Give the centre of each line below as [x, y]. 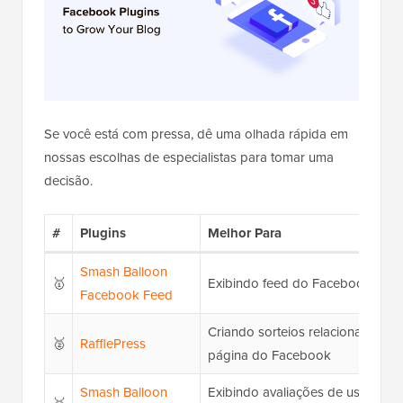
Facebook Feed [126, 296]
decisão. [68, 181]
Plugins [103, 233]
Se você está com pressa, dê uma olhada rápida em [196, 134]
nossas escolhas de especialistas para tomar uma [189, 158]
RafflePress [112, 344]
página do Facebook [269, 356]
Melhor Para [244, 233]
